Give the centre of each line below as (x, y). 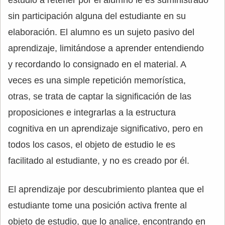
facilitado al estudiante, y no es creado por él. (99, 160)
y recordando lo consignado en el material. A (97, 64)
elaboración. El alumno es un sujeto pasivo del (101, 32)
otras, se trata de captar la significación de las (100, 96)
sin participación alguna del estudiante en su (97, 16)
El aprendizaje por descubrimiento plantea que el (106, 189)
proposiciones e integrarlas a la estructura (92, 112)
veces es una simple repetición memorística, (97, 80)
